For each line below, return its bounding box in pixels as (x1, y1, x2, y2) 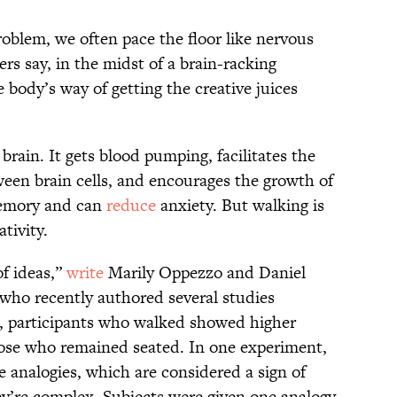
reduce (106, 193, 156, 218)
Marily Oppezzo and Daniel (104, 261, 306, 285)
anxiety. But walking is (156, 193, 324, 218)
